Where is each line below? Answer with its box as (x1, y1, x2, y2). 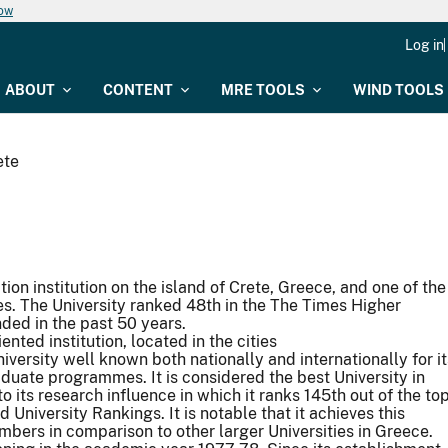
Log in (405, 37, 444, 53)
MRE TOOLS (221, 82, 305, 98)
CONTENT (103, 82, 173, 98)
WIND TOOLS (353, 82, 444, 98)
